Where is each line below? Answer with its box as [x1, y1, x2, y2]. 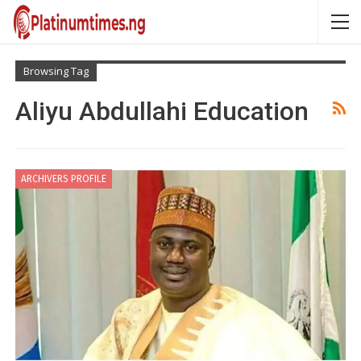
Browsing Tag [23, 64, 89, 78]
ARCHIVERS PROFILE [21, 173, 106, 185]
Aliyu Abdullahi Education [15, 96, 309, 127]
